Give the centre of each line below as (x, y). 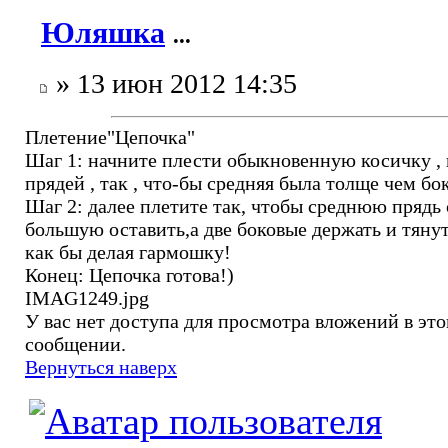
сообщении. (75, 344)
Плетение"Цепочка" (110, 137)
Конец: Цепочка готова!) (129, 275)
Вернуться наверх (101, 367)
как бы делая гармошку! (128, 252)
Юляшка (103, 32)
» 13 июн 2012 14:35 (173, 84)
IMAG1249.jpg (87, 298)
